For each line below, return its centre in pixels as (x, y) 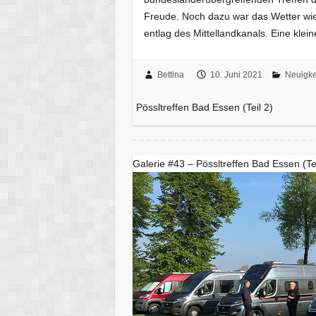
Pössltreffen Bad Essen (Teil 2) (205, 107)
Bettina (170, 74)
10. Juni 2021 (236, 74)
